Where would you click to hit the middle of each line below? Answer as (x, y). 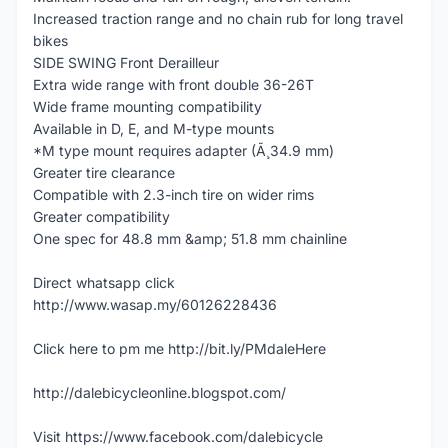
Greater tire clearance (104, 172)
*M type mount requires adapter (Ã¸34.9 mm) (183, 150)
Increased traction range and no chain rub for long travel (218, 18)
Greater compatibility (101, 216)
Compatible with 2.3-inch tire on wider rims (173, 194)
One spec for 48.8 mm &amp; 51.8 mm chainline (190, 238)
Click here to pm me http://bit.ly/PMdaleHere (179, 348)
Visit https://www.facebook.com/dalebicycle (178, 436)
